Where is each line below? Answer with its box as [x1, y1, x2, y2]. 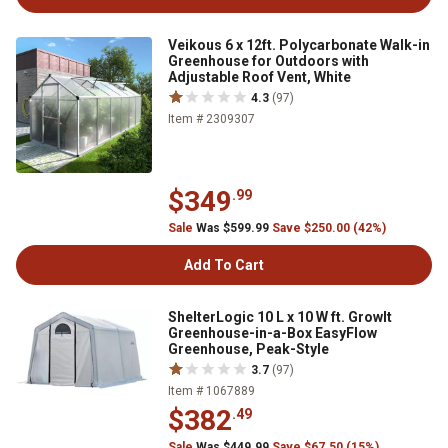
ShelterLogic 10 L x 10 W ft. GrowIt [168, 309, 392, 325]
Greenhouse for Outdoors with [168, 53, 369, 69]
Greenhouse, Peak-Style [168, 341, 329, 357]
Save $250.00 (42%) [272, 221, 386, 235]
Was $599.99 [193, 221, 272, 235]
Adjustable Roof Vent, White [168, 69, 351, 85]
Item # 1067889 [168, 384, 255, 398]
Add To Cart [184, 257, 264, 273]
